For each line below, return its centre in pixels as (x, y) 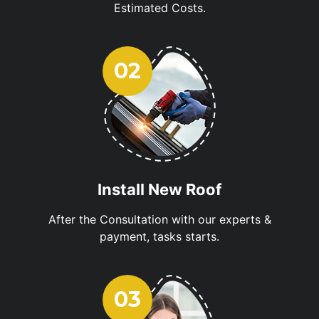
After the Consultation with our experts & (159, 219)
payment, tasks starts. (159, 236)
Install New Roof (159, 189)
